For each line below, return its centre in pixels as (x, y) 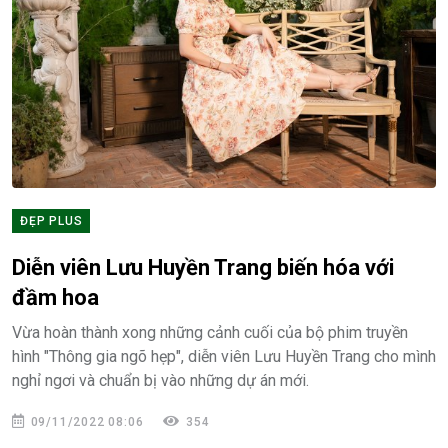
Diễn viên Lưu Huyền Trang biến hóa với (203, 268)
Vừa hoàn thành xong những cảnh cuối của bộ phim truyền (210, 333)
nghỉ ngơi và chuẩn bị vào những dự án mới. (160, 381)
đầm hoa (55, 298)
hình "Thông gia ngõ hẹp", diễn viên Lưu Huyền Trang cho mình (224, 357)
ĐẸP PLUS (51, 221)
